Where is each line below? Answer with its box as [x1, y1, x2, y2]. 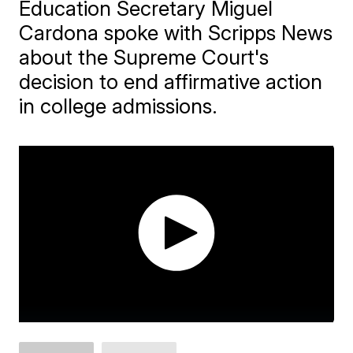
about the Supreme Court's [19, 45, 269, 69]
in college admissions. [19, 94, 218, 118]
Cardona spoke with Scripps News [19, 20, 333, 45]
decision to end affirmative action [19, 69, 323, 94]
